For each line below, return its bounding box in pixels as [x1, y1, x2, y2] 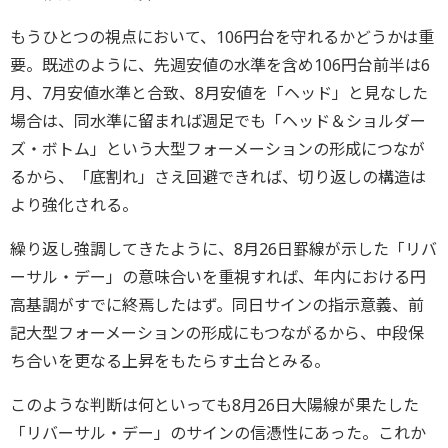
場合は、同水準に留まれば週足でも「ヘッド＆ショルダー [10, 110, 426, 133]
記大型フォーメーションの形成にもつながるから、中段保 [10, 322, 424, 345]
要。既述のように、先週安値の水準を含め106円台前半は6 [10, 54, 430, 77]
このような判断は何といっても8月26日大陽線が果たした [10, 394, 419, 417]
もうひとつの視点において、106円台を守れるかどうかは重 [10, 26, 434, 49]
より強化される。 [10, 194, 138, 217]
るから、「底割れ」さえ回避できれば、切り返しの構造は [10, 166, 426, 189]
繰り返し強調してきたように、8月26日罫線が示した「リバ [10, 238, 437, 261]
